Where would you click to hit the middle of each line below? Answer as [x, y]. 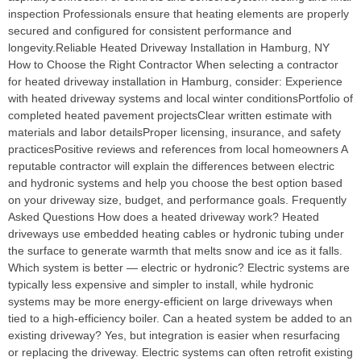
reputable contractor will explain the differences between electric [171, 166]
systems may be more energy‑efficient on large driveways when [170, 302]
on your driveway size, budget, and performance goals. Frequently [177, 200]
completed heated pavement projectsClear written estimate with [170, 116]
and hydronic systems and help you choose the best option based [175, 183]
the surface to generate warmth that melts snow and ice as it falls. [175, 251]
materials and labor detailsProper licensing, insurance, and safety [174, 133]
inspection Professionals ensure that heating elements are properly [178, 14]
